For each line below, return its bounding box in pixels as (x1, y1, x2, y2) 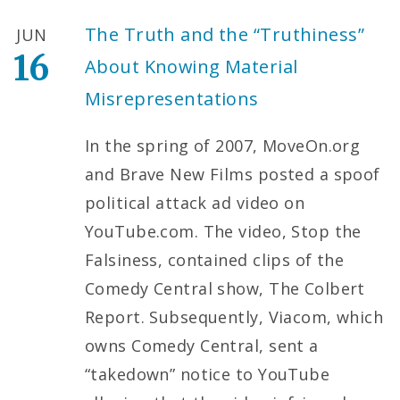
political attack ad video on (85, 191, 305, 213)
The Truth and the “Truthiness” (85, 21, 364, 46)
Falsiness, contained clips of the (85, 248, 345, 271)
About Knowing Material (85, 54, 298, 79)
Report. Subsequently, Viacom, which (85, 305, 384, 328)
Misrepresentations (85, 86, 259, 111)
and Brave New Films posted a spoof (85, 162, 380, 185)
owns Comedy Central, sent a (85, 334, 319, 356)
